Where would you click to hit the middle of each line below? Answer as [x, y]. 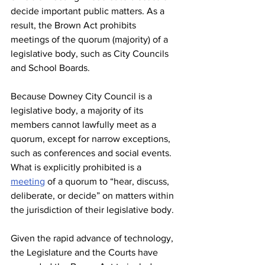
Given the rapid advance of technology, [93, 238]
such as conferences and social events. [92, 153]
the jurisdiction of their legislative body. [93, 210]
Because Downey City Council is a [83, 96]
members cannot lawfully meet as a [85, 125]
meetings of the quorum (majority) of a [91, 39]
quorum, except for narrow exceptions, [92, 139]
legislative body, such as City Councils [91, 54]
